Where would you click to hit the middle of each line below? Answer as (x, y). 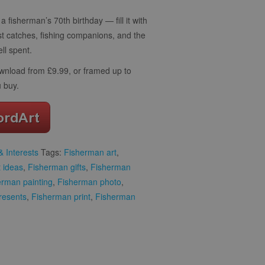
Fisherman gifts (57, 167)
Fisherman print (61, 196)
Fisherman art (90, 152)
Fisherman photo (89, 181)
